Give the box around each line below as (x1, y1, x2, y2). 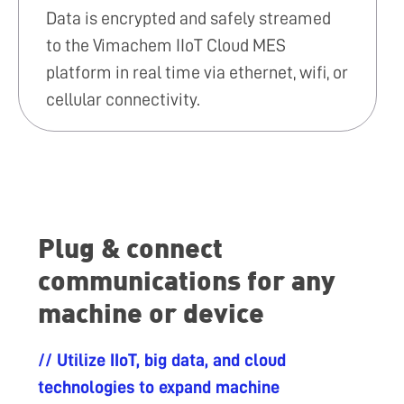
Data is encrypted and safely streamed (46, 9, 331, 28)
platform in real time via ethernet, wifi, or (46, 63, 348, 82)
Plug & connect (38, 230, 223, 264)
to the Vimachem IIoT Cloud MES (46, 36, 286, 55)
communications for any (38, 262, 335, 297)
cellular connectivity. (46, 90, 200, 109)
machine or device (38, 295, 264, 329)
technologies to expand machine (38, 378, 280, 397)
